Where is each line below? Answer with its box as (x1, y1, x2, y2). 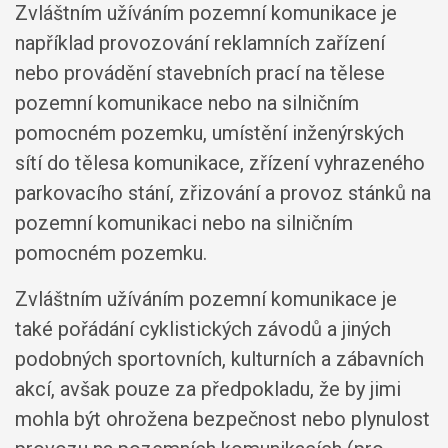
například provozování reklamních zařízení (15, 31, 385, 55)
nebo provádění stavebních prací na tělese (15, 61, 385, 85)
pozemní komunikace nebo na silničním (15, 91, 359, 115)
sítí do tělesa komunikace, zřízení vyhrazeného (15, 151, 425, 175)
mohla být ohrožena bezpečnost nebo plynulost (15, 407, 430, 431)
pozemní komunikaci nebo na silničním (15, 211, 353, 235)
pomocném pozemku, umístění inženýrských (15, 121, 404, 145)
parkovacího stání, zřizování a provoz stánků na (15, 181, 431, 205)
